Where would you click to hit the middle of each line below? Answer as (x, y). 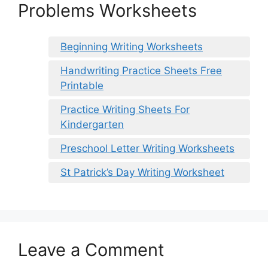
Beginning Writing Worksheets (132, 46)
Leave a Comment (91, 249)
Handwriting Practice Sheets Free (141, 70)
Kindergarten (92, 124)
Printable (82, 85)
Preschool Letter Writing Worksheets (147, 148)
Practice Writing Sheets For (125, 109)
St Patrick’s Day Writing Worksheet (142, 172)
